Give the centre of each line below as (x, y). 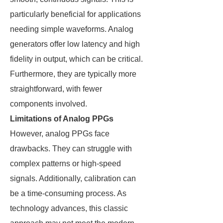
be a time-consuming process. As (68, 193)
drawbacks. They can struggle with (71, 149)
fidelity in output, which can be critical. (76, 59)
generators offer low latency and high (75, 44)
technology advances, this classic (69, 208)
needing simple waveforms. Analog (72, 29)
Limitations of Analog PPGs (62, 119)
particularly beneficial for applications (75, 14)
